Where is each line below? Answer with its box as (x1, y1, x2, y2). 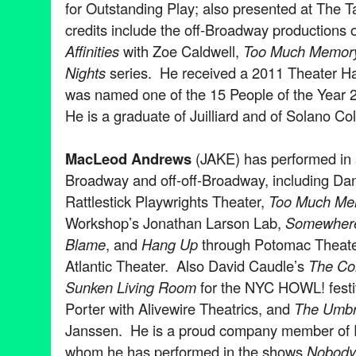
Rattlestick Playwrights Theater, (65, 190, 269, 211)
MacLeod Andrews (65, 147, 192, 169)
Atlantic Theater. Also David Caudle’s (65, 254, 308, 276)
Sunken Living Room (65, 276, 196, 297)
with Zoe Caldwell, (119, 40, 243, 61)
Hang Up (141, 233, 198, 254)
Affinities (65, 40, 119, 61)
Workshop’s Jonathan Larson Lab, (65, 211, 285, 233)
